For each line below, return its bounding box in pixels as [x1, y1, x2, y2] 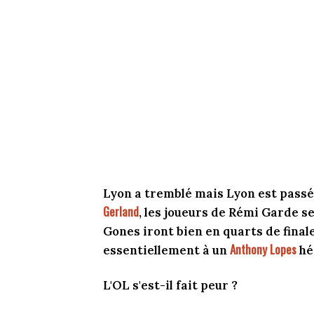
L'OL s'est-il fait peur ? [103, 278, 238, 294]
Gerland [103, 202, 139, 220]
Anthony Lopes [230, 240, 296, 258]
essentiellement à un [103, 242, 230, 258]
